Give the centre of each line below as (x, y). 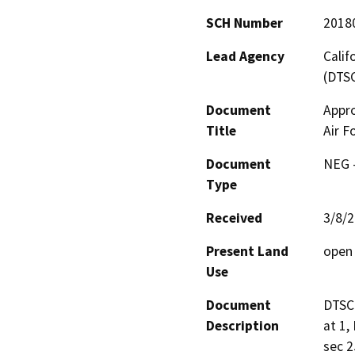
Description (242, 325)
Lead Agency (245, 56)
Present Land (247, 251)
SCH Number (244, 23)
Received (234, 218)
